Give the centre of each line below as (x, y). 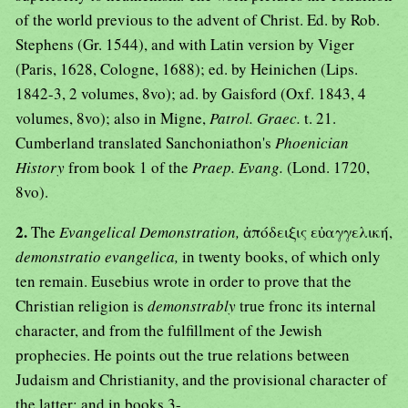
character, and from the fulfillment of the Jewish (169, 331)
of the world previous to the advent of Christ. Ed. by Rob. (198, 20)
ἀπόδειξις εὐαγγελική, (318, 232)
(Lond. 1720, (328, 168)
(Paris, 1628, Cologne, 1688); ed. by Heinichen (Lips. (187, 69)
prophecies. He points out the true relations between (183, 355)
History (42, 168)
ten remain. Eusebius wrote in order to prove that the (184, 281)
